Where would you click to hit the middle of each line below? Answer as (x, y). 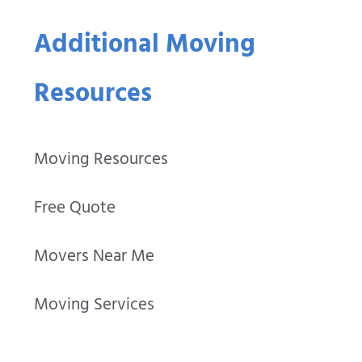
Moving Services (95, 307)
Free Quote (75, 210)
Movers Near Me (95, 259)
